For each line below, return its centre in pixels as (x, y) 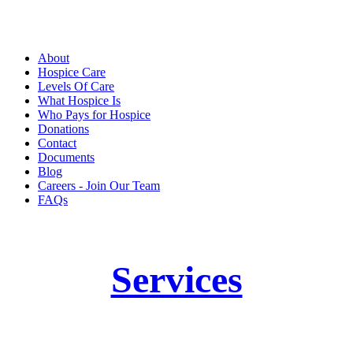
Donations (63, 129)
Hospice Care (72, 72)
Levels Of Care (76, 87)
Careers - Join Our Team (99, 186)
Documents (66, 158)
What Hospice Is (79, 101)
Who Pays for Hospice (94, 115)
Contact (57, 143)
